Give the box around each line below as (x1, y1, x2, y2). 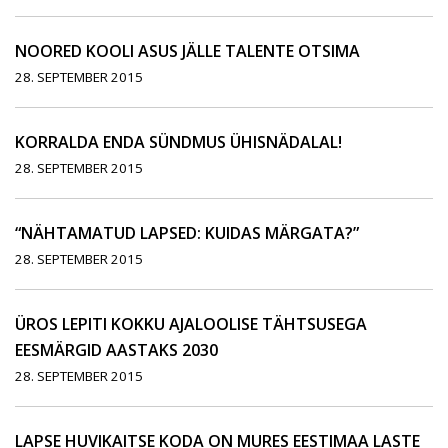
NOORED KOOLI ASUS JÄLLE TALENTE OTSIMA (15, 40, 360, 63)
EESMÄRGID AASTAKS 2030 (15, 339, 218, 362)
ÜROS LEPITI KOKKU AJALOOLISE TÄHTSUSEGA (15, 313, 367, 336)
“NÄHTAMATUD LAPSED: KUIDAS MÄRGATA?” (15, 222, 359, 245)
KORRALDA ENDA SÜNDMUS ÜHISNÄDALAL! (15, 131, 342, 154)
